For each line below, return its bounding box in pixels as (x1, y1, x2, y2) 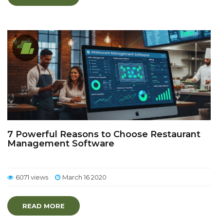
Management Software (7, 138, 114, 149)
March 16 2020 (62, 173, 107, 181)
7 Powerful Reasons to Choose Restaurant (7, 129, 200, 140)
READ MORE (22, 202, 65, 210)
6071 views (16, 173, 48, 181)
